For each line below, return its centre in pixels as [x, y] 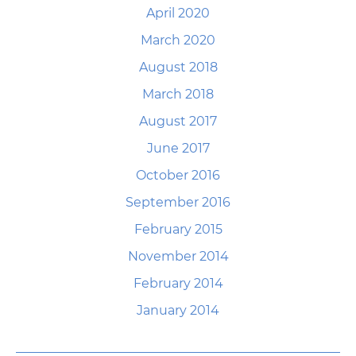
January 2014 [178, 310]
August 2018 [178, 67]
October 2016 [178, 175]
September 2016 [178, 202]
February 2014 [178, 283]
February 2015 [178, 229]
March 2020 [178, 40]
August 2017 [178, 121]
